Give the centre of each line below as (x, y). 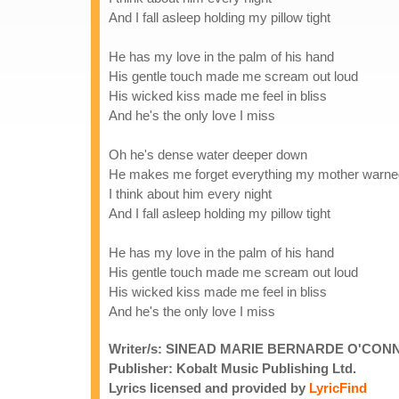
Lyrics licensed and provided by (209, 388)
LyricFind (338, 388)
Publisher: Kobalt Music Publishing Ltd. (232, 368)
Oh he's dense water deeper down (208, 155)
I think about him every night (190, 194)
